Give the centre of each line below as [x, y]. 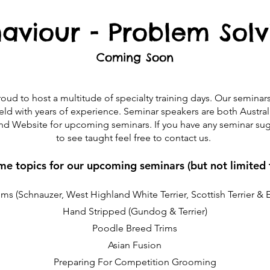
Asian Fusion [135, 245]
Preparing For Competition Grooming [135, 262]
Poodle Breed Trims [135, 228]
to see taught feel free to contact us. [135, 138]
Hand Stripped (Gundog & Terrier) [135, 211]
